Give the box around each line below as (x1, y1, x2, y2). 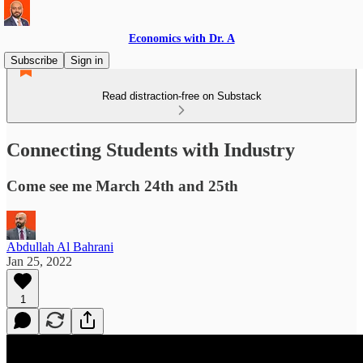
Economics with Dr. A (128, 32, 235, 45)
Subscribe (11, 54, 58, 66)
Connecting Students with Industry (6, 139, 295, 160)
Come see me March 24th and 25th (6, 177, 238, 194)
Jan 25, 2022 (6, 254, 72, 268)
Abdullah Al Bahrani (6, 239, 113, 254)
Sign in (70, 54, 103, 66)
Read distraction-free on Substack (101, 90, 262, 102)
